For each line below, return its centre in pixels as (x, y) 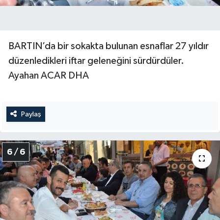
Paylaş (31, 114)
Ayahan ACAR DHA (49, 75)
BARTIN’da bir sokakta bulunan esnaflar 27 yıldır (109, 46)
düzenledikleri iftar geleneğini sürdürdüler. (96, 61)
